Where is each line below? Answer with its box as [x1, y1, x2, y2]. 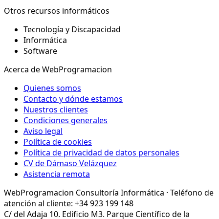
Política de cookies [23, 136, 92, 147]
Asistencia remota [23, 168, 90, 179]
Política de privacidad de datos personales [23, 147, 179, 158]
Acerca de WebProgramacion [4, 64, 112, 75]
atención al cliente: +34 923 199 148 [4, 197, 133, 209]
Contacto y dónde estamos [23, 93, 123, 104]
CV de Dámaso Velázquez [23, 157, 117, 169]
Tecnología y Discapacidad [23, 23, 121, 35]
